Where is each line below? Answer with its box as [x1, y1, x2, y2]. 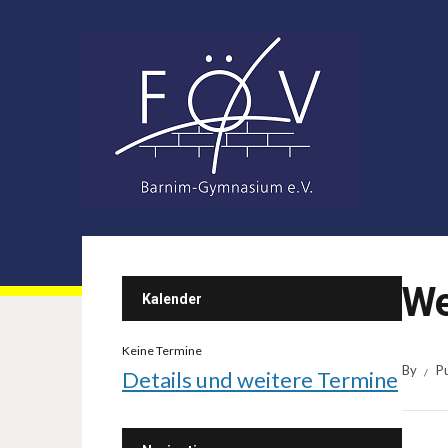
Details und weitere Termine [122, 366, 398, 393]
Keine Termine [122, 343, 202, 358]
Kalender [142, 291, 202, 307]
